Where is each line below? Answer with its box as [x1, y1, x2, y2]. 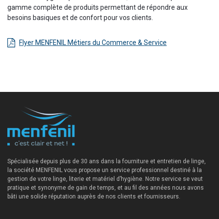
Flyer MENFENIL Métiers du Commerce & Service [19, 38, 167, 46]
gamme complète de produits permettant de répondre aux [7, 3, 188, 11]
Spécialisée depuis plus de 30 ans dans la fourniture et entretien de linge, [7, 157, 206, 165]
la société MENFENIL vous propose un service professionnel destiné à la [7, 166, 202, 174]
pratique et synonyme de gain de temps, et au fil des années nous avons [7, 184, 204, 191]
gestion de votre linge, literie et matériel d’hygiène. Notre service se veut [7, 175, 203, 182]
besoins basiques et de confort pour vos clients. [7, 13, 153, 22]
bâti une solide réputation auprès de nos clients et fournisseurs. [7, 193, 180, 200]
